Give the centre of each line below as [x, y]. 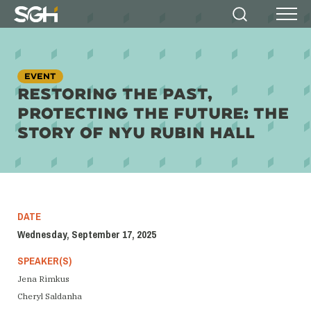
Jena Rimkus [43, 279]
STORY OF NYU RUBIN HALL [136, 132]
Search [266, 28]
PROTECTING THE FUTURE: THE [153, 112]
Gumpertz [40, 34]
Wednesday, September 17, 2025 [87, 235]
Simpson [36, 20]
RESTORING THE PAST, [115, 93]
